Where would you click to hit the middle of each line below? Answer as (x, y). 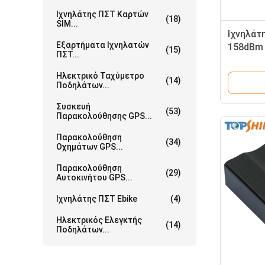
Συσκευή (73, 106)
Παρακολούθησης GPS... (104, 116)
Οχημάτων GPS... (90, 147)
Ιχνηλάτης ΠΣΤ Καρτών (102, 14)
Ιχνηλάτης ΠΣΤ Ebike (97, 199)
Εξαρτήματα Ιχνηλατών (103, 45)
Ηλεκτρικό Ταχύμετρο (100, 76)
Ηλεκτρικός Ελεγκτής (99, 220)
